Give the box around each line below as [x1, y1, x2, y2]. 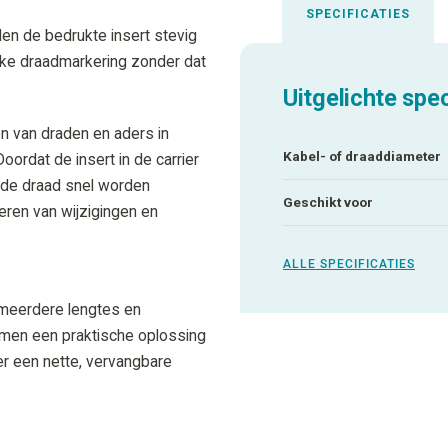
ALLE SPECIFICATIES [283, 256, 416, 271]
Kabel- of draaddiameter [283, 147, 442, 164]
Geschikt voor [283, 193, 374, 210]
